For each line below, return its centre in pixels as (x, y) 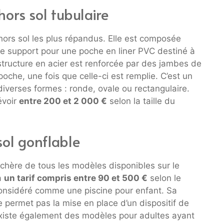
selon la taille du (141, 101)
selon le (164, 178)
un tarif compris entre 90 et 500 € (76, 178)
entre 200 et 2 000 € (63, 101)
